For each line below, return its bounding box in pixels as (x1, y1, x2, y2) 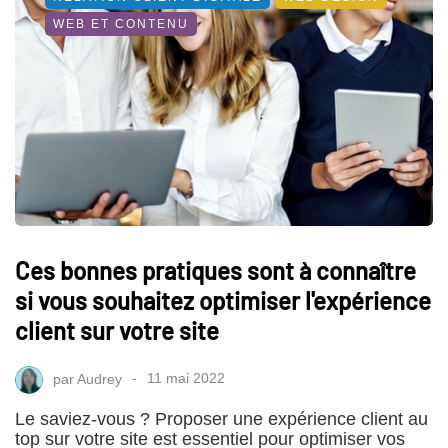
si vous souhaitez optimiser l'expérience (15, 285, 431, 315)
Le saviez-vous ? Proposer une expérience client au (15, 408, 428, 429)
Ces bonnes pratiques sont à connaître (15, 255, 416, 285)
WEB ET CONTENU (53, 16, 189, 31)
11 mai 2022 (147, 370, 225, 387)
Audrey (77, 370, 122, 387)
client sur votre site (15, 315, 219, 345)
